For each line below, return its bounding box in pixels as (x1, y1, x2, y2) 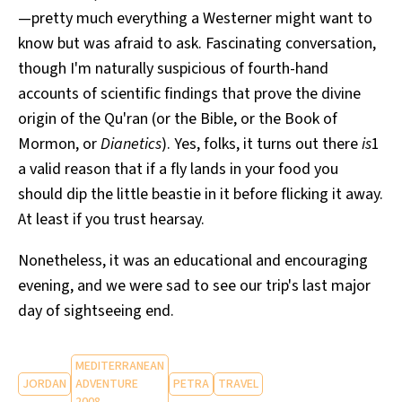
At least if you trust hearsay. (18, 208, 205, 232)
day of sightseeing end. (18, 300, 174, 323)
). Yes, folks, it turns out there (162, 133, 362, 156)
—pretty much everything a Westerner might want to (18, 7, 372, 31)
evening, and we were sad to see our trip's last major (18, 275, 371, 298)
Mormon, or (18, 133, 100, 156)
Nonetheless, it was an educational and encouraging (18, 249, 368, 273)
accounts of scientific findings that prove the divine (18, 83, 361, 106)
